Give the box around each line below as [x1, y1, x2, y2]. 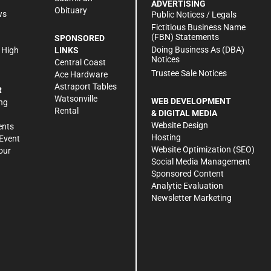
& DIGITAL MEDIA [151, 108, 217, 119]
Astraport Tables [54, 81, 117, 91]
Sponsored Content [151, 169, 224, 179]
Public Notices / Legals [151, 10, 237, 20]
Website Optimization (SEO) [151, 145, 255, 155]
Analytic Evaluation [151, 181, 223, 191]
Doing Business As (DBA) [151, 45, 244, 55]
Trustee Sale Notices [151, 68, 227, 79]
